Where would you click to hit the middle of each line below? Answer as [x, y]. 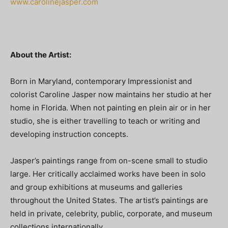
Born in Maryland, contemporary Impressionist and [101, 81]
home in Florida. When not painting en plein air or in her [110, 108]
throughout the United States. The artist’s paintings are [109, 201]
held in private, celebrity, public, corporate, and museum [111, 214]
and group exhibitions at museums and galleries [96, 187]
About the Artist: [41, 55]
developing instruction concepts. [69, 134]
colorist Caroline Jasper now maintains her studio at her [111, 95]
